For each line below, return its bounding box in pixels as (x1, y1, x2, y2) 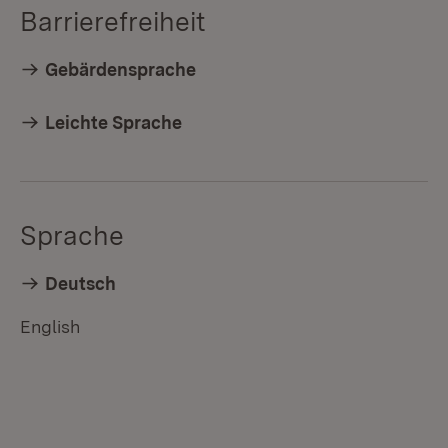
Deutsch (45, 272, 117, 294)
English (20, 315, 80, 337)
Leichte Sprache (45, 111, 183, 133)
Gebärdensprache (45, 58, 197, 80)
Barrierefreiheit (20, 4, 206, 38)
